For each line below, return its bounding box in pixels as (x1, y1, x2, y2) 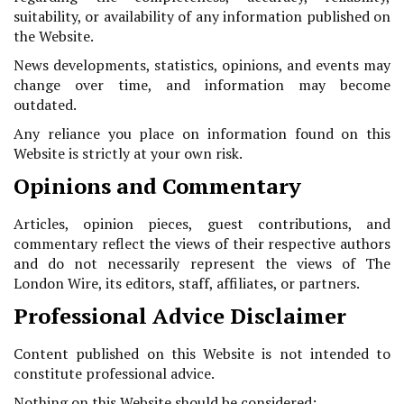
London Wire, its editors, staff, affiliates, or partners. (14, 273, 360, 294)
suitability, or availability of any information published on (14, 6, 390, 27)
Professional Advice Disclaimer (14, 301, 346, 331)
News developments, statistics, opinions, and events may (14, 55, 390, 76)
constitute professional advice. (14, 363, 215, 384)
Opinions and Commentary (14, 171, 301, 201)
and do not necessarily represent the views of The (14, 253, 390, 274)
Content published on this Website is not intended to (14, 344, 390, 364)
